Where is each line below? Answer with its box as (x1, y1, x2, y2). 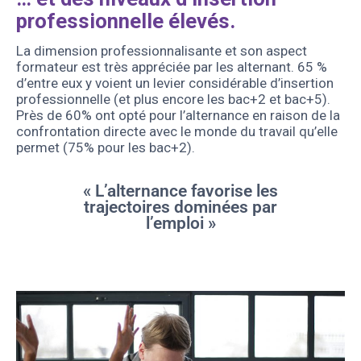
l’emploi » (145, 214, 216, 234)
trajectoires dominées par (84, 197, 277, 218)
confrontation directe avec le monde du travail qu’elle (16, 123, 338, 140)
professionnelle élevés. (16, 9, 235, 34)
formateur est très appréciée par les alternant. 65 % (16, 59, 327, 76)
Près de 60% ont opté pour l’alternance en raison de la (16, 107, 340, 124)
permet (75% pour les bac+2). (16, 139, 195, 156)
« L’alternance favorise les (83, 181, 278, 201)
